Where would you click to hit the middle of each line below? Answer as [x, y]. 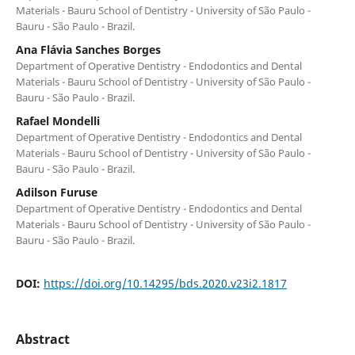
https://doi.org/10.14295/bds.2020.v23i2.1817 [165, 283]
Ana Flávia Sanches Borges [88, 49]
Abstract [42, 339]
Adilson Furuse [56, 192]
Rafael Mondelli [57, 120]
